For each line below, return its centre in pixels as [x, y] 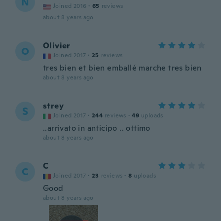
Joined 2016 [70, 6]
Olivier [57, 46]
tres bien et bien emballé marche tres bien [122, 68]
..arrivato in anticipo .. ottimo [97, 128]
